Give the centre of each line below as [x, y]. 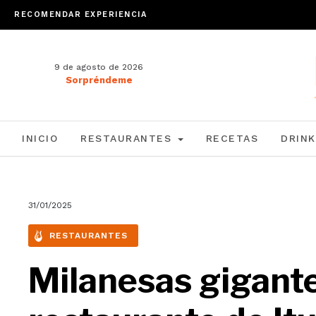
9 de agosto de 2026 [99, 67]
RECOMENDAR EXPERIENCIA [80, 14]
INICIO [40, 138]
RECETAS [232, 138]
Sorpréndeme [99, 80]
